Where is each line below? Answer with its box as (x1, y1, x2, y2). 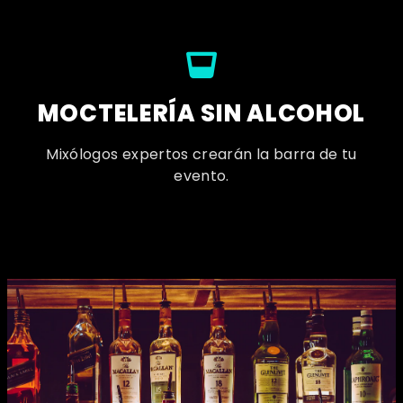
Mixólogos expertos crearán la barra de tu (46, 144, 357, 166)
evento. (174, 166, 229, 187)
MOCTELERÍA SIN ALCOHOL (37, 97, 366, 130)
